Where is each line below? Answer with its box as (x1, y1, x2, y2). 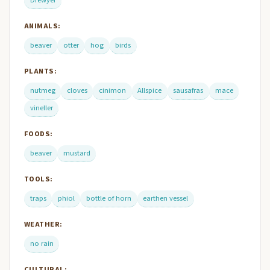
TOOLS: (24, 174, 53, 185)
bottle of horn (86, 193, 131, 204)
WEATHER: (24, 219, 63, 230)
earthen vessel (143, 193, 189, 204)
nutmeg (30, 85, 55, 96)
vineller (30, 102, 53, 113)
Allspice (137, 85, 162, 96)
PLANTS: (24, 66, 57, 77)
